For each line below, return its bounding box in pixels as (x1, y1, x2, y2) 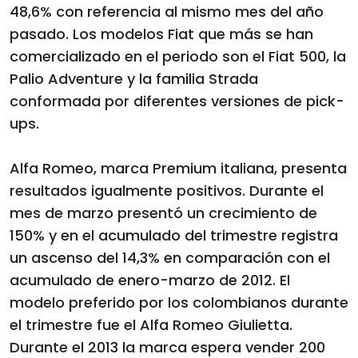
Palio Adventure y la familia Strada (10, 68, 258, 89)
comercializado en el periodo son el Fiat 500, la (10, 46, 346, 66)
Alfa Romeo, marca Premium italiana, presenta (10, 157, 347, 178)
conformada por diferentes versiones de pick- (10, 90, 344, 111)
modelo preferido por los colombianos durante (10, 292, 348, 312)
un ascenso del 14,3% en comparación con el (10, 247, 330, 268)
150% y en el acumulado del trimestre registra (10, 225, 338, 245)
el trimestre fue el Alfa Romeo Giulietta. (10, 314, 292, 335)
